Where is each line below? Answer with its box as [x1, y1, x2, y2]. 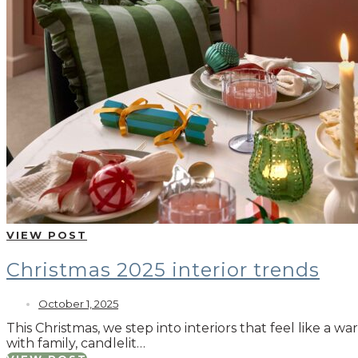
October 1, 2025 [38, 297, 118, 311]
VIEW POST [6, 229, 87, 242]
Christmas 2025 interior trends [6, 258, 320, 282]
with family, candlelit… [6, 336, 145, 352]
